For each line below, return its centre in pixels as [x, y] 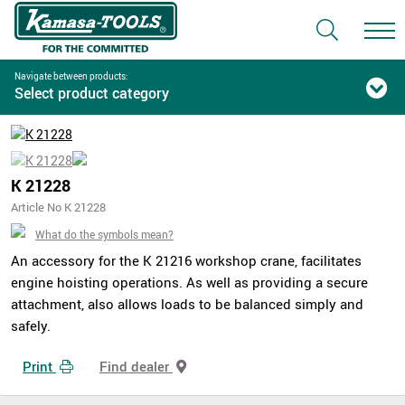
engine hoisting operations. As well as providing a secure [189, 282]
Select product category [92, 93]
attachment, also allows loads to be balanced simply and [187, 304]
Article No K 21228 [58, 207]
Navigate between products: [71, 76]
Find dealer [136, 366]
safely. [31, 325]
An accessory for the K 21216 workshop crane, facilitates [186, 260]
